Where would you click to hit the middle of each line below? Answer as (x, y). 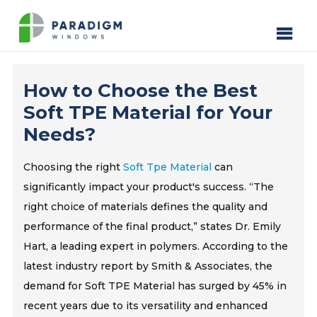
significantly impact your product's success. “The (149, 187)
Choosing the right (74, 167)
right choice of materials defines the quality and (146, 207)
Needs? (60, 134)
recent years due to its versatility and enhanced (146, 306)
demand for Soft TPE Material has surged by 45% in (155, 286)
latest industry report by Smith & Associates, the (148, 266)
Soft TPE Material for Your (148, 113)
